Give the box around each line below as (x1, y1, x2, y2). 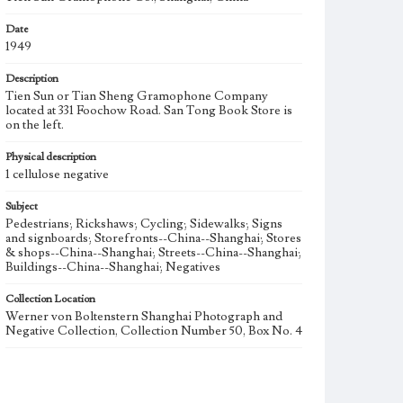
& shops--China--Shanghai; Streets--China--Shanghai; (5, 245, 301, 261)
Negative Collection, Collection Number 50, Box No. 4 (5, 323, 302, 339)
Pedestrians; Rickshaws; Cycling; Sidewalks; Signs (5, 216, 282, 232)
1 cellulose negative (5, 166, 109, 183)
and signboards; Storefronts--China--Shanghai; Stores (5, 230, 301, 246)
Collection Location (5, 292, 95, 306)
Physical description (5, 150, 96, 164)
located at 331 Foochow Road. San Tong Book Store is (5, 103, 292, 119)
